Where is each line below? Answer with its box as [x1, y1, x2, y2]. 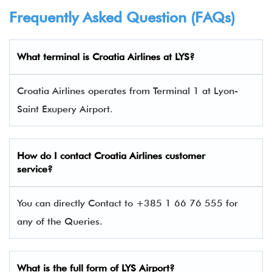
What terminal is [17, 51, 89, 63]
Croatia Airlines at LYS [89, 51, 189, 63]
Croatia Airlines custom [94, 150, 196, 161]
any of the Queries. [17, 216, 103, 227]
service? [17, 163, 53, 175]
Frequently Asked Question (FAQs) [9, 8, 235, 26]
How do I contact [17, 150, 94, 161]
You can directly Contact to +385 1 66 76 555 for [17, 197, 238, 209]
